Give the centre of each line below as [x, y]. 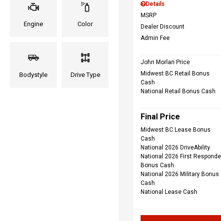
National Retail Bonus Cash [178, 91]
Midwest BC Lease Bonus [176, 130]
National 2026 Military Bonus [180, 174]
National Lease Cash [169, 192]
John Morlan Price [165, 62]
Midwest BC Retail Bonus [175, 74]
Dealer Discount [163, 27]
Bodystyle [33, 75]
